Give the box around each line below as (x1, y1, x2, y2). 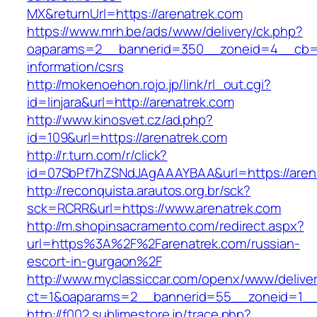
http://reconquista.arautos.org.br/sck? (27, 181, 251, 200)
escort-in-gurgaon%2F (27, 252, 162, 271)
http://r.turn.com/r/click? (27, 146, 168, 165)
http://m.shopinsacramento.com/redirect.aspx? (27, 217, 304, 236)
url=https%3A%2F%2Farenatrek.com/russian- (27, 234, 300, 253)
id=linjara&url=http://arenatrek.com (27, 93, 234, 112)
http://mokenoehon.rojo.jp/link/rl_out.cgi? (27, 75, 271, 94)
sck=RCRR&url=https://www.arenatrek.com (27, 199, 282, 218)
